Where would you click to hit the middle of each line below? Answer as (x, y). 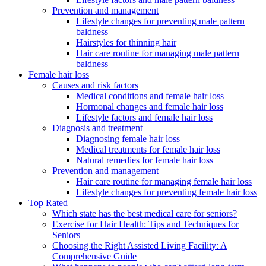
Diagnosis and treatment (97, 128)
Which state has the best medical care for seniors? (145, 213)
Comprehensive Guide (94, 256)
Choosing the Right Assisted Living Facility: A (140, 245)
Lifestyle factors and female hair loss (144, 117)
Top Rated (48, 202)
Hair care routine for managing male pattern (158, 53)
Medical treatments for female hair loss (148, 149)
